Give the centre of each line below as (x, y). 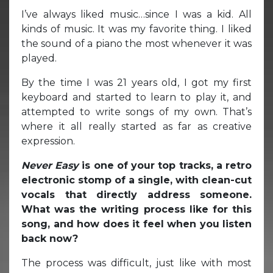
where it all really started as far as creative (136, 126)
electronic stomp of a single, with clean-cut (136, 180)
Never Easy (50, 165)
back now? (50, 238)
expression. (48, 141)
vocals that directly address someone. (136, 194)
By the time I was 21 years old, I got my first (136, 82)
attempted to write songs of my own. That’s (136, 112)
